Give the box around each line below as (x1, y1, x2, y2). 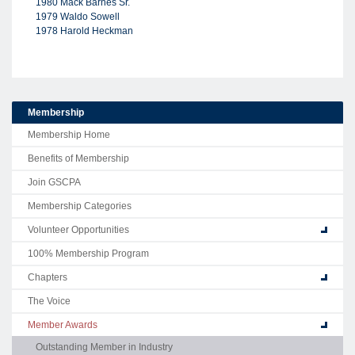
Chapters (28, 272, 67, 283)
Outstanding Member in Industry (36, 342, 173, 353)
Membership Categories (28, 200, 132, 212)
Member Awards (28, 319, 97, 330)
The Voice (28, 296, 71, 307)
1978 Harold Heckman (36, 25, 133, 36)
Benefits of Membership (28, 153, 129, 164)
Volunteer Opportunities (28, 224, 129, 235)
